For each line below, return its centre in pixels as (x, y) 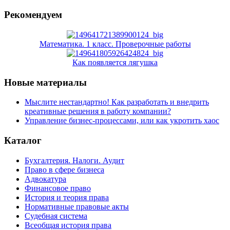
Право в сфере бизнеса (64, 169)
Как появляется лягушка (115, 62)
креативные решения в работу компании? (98, 111)
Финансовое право (58, 188)
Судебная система (56, 216)
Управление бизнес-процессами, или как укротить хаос (122, 121)
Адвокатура (45, 179)
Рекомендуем (33, 15)
